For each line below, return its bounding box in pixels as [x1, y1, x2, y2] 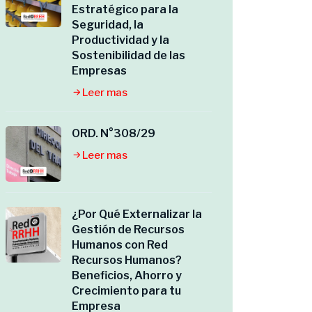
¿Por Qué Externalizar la [72, 208, 202, 221]
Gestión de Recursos [72, 223, 185, 236]
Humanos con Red [72, 238, 168, 251]
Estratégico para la [72, 3, 178, 16]
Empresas [72, 64, 127, 77]
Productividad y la [72, 33, 169, 47]
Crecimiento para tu [72, 284, 181, 297]
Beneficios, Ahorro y [72, 269, 182, 282]
